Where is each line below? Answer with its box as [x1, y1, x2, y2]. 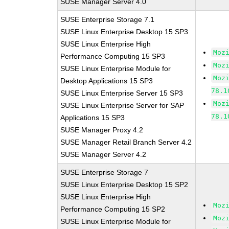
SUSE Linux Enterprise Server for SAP [60, 101, 185, 109]
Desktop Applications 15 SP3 [60, 77, 153, 85]
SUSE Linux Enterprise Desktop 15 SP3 [60, 28, 189, 36]
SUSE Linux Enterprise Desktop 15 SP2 [60, 180, 189, 189]
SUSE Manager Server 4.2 [60, 150, 147, 158]
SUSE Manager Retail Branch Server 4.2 [60, 138, 192, 146]
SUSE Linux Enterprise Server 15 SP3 [60, 89, 184, 97]
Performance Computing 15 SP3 [60, 52, 166, 60]
